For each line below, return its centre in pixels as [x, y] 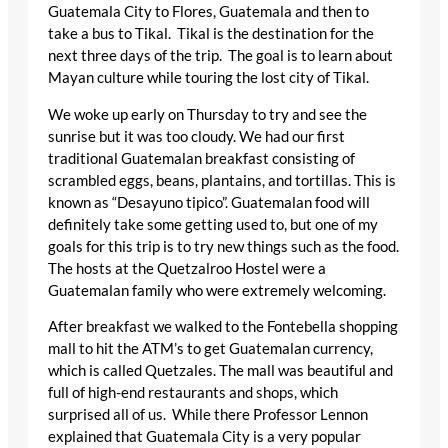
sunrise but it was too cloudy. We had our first [196, 136]
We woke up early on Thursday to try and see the [207, 114]
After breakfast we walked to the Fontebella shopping [223, 327]
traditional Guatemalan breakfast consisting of [201, 158]
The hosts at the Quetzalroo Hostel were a [187, 268]
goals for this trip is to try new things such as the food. [223, 246]
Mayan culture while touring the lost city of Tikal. [211, 78]
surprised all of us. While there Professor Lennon [208, 415]
